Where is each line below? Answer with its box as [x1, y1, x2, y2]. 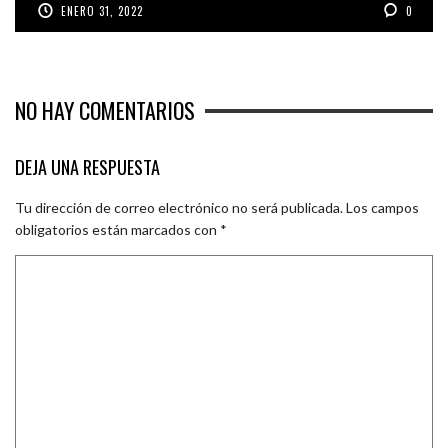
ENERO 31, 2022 [61, 3, 144, 20]
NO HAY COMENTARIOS [15, 94, 195, 127]
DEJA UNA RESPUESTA [15, 153, 160, 181]
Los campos [346, 198, 419, 216]
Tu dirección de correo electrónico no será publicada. [15, 198, 343, 216]
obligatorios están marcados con [15, 220, 220, 238]
